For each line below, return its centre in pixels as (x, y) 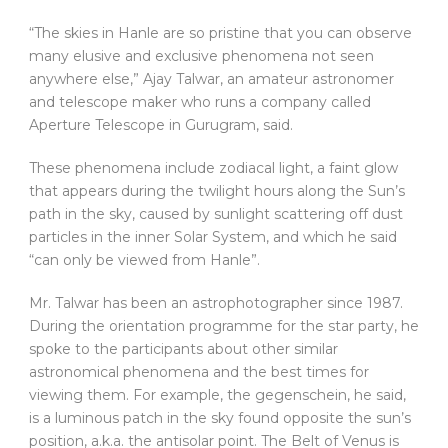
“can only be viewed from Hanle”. (144, 260)
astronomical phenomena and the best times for (199, 372)
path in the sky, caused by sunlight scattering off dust (216, 214)
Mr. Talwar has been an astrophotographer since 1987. (216, 303)
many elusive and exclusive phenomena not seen (201, 56)
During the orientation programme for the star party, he (224, 326)
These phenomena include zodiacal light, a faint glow (213, 168)
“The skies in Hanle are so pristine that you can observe (220, 33)
